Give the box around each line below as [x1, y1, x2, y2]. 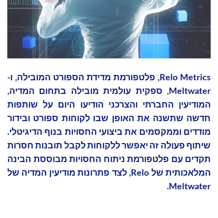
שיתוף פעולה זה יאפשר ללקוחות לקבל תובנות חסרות [7, 140, 211, 151]
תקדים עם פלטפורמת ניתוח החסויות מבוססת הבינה [7, 153, 211, 164]
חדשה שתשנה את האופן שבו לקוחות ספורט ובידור [7, 112, 211, 124]
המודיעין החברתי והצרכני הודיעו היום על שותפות [7, 99, 211, 110]
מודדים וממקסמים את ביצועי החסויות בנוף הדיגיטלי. [7, 126, 211, 137]
